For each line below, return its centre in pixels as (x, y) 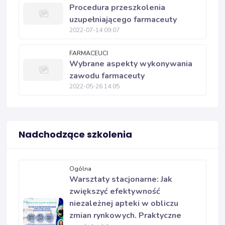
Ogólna (80, 168)
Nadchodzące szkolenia (75, 134)
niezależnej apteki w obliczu (124, 203)
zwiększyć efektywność (115, 191)
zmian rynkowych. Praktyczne (125, 215)
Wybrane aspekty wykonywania (131, 64)
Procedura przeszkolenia (117, 7)
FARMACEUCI (89, 53)
